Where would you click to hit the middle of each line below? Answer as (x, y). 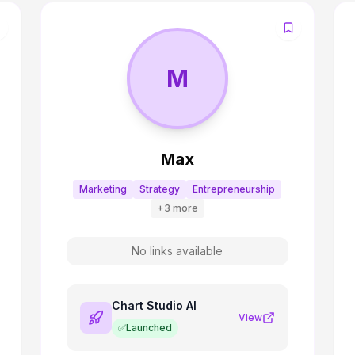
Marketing (103, 189)
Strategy (160, 189)
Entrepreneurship (234, 189)
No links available (177, 251)
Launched (149, 328)
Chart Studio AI (154, 305)
